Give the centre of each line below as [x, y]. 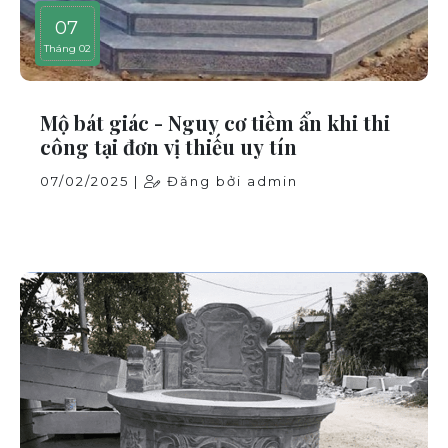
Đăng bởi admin [230, 180]
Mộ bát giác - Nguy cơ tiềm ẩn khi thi [215, 122]
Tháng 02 [67, 48]
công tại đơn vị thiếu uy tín [168, 146]
